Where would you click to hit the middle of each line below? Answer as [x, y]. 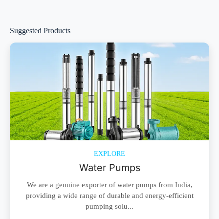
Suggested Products [40, 31]
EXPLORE [109, 153]
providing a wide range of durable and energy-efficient [109, 195]
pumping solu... [109, 206]
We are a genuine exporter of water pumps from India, [109, 185]
